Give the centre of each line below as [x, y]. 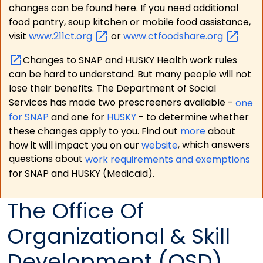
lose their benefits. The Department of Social [112, 89]
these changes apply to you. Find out [94, 131]
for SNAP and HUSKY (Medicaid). [81, 173]
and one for [77, 117]
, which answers [214, 145]
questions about [47, 159]
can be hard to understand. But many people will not [130, 75]
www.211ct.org [61, 36]
